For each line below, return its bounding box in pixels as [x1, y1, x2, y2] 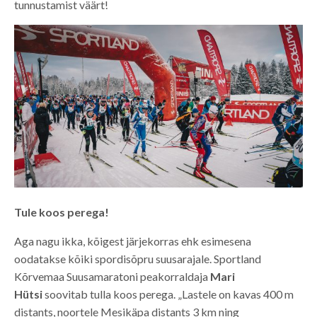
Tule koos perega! [14, 204, 109, 219]
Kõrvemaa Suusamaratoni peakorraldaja [14, 269, 210, 283]
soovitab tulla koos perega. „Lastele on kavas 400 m [42, 287, 294, 301]
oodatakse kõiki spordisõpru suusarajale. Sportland [14, 251, 261, 265]
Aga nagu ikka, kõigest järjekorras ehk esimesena [14, 234, 251, 248]
